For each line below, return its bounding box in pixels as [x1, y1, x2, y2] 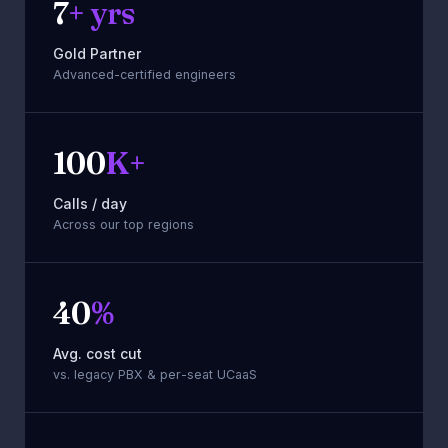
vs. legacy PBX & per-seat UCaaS [53, 366, 257, 382]
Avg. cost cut [53, 344, 142, 362]
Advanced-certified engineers [53, 66, 236, 82]
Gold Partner [53, 44, 141, 62]
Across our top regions [53, 216, 194, 232]
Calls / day [53, 194, 127, 212]
